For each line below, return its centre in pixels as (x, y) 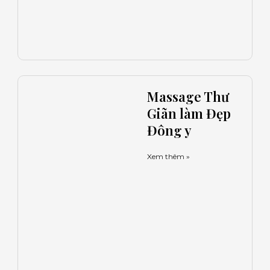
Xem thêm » (168, 157)
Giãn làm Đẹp (189, 114)
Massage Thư (188, 97)
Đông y (169, 130)
